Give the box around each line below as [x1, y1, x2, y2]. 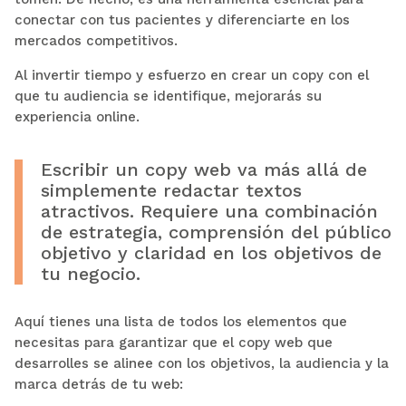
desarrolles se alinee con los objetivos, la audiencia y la [14, 354, 389, 372]
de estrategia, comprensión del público [40, 220, 391, 243]
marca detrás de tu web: [14, 375, 183, 392]
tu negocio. [40, 262, 140, 285]
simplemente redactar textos [40, 179, 302, 201]
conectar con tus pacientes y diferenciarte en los [14, 11, 350, 28]
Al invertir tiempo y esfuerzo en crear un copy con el [14, 66, 369, 83]
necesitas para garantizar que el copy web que [14, 333, 333, 351]
